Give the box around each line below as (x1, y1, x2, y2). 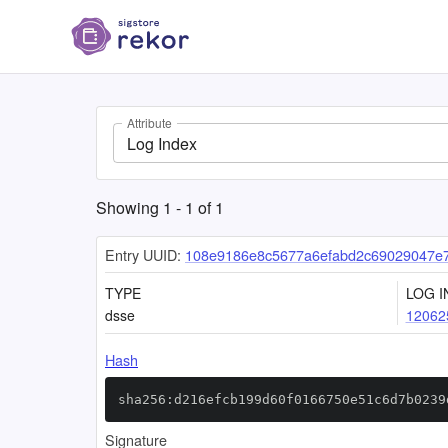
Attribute (127, 114, 172, 132)
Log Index (127, 131, 197, 155)
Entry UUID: (105, 244, 181, 265)
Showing (96, 196, 163, 219)
